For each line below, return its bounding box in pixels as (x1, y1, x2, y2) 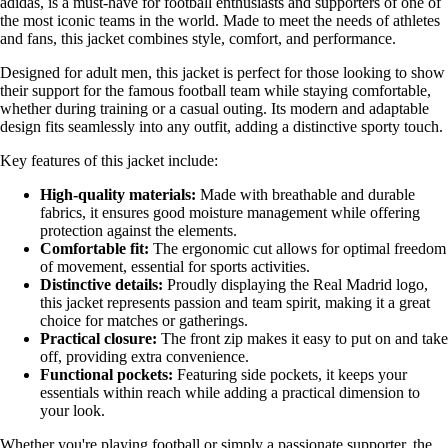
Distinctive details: (40, 275, 163, 293)
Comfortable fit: (40, 239, 149, 257)
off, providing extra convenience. (40, 347, 249, 365)
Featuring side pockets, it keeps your (173, 365, 407, 383)
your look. (40, 401, 105, 419)
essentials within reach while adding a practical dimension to (40, 383, 420, 401)
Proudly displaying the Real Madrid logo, (163, 275, 428, 293)
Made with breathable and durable (196, 185, 415, 203)
